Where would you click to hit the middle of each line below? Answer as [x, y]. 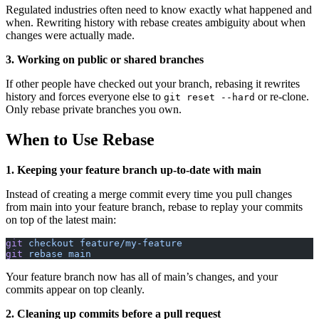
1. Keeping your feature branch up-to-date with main [134, 169]
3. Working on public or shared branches [105, 59]
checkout [48, 243]
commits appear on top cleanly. [75, 289]
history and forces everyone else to [85, 96]
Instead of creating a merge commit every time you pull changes [149, 194]
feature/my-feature [128, 243]
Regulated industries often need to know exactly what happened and [159, 9]
